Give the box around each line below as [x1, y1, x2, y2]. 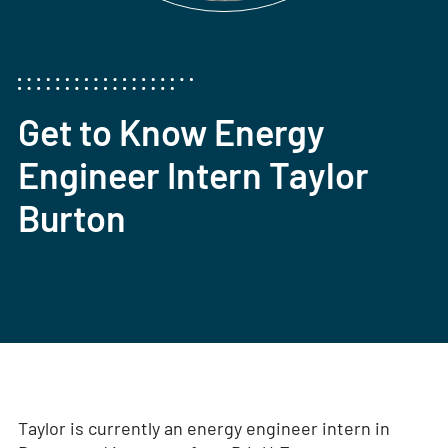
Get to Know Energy [17, 110, 325, 154]
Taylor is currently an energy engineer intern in [17, 417, 390, 440]
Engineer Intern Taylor [17, 153, 369, 197]
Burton [17, 196, 126, 240]
